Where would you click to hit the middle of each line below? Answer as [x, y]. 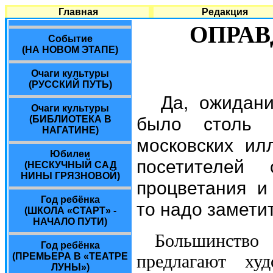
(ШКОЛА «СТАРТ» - [70, 211]
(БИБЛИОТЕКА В [70, 119]
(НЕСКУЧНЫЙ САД [70, 165]
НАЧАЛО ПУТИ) [70, 222]
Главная [78, 12]
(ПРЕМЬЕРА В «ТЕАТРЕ [70, 256]
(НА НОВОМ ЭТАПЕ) [70, 50]
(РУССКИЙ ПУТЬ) [70, 84]
